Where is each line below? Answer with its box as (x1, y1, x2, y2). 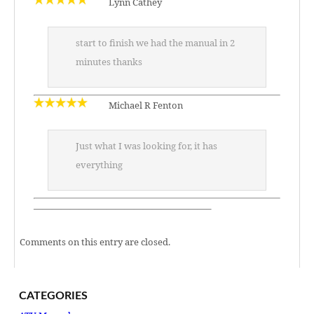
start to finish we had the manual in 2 (76, 36, 235, 49)
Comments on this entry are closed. (20, 235, 170, 248)
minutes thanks (76, 55, 142, 68)
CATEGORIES (19, 290, 88, 301)
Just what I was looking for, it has (76, 139, 217, 152)
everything (76, 158, 123, 171)
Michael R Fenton (107, 99, 183, 111)
